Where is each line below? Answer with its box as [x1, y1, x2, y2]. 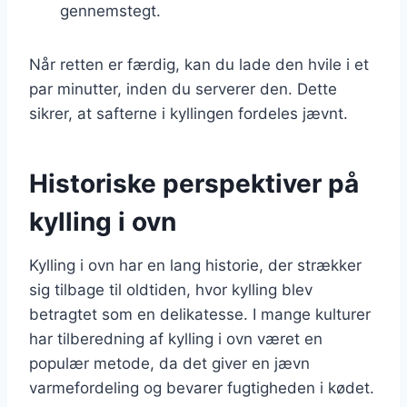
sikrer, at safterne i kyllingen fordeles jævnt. [29, 104, 348, 123]
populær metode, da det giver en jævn [29, 353, 310, 372]
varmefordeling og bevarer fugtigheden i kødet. [29, 378, 374, 397]
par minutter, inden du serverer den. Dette [29, 79, 337, 98]
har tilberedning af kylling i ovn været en [29, 329, 323, 348]
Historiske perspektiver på [29, 167, 359, 199]
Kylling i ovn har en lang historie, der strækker [29, 255, 362, 274]
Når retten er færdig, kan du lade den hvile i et [29, 55, 369, 74]
